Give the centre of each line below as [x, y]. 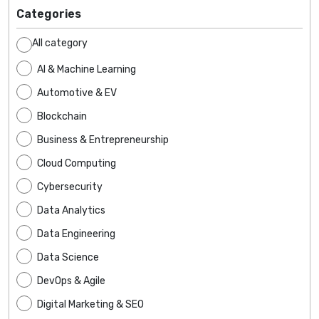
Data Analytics [71, 210]
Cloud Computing [77, 163]
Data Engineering [76, 234]
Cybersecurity [70, 187]
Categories [49, 14]
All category [60, 43]
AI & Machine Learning [87, 69]
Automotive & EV [77, 93]
